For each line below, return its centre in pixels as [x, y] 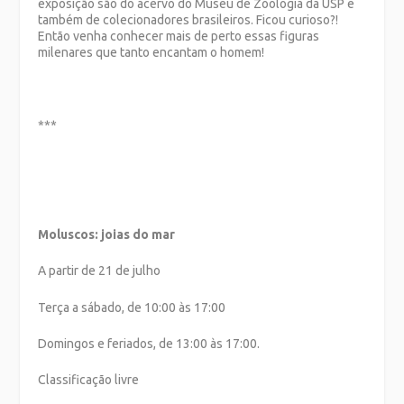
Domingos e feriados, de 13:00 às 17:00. [149, 344]
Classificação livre [89, 380]
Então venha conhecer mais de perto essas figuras [179, 36]
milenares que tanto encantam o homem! [151, 52]
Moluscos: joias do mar [107, 234]
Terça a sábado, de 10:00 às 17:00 [132, 307]
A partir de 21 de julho [100, 271]
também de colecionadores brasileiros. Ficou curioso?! [188, 19]
